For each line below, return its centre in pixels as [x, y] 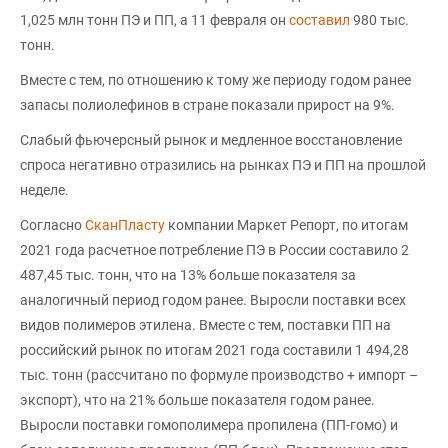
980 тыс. [379, 20]
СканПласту [126, 225]
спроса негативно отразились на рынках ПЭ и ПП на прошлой [223, 165]
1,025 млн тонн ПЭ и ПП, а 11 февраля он [154, 20]
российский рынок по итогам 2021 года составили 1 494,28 [214, 350]
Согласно [52, 225]
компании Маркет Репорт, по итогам [288, 225]
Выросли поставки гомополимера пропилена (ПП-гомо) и [209, 425]
